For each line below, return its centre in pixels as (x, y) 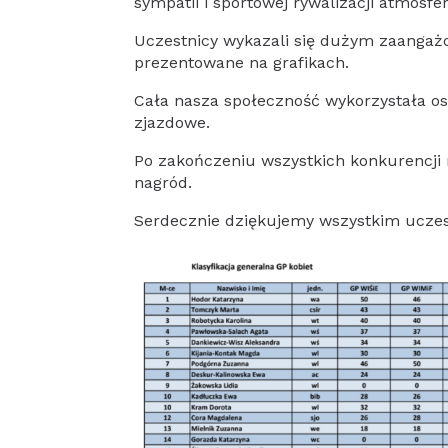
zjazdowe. (172, 122)
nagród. (163, 182)
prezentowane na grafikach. (242, 62)
